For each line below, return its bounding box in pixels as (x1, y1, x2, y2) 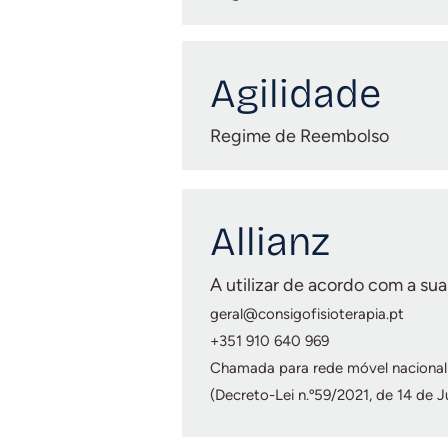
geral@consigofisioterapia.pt (210, 305, 404, 323)
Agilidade (210, 70, 381, 118)
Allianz (210, 218, 330, 266)
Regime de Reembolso (210, 125, 389, 147)
